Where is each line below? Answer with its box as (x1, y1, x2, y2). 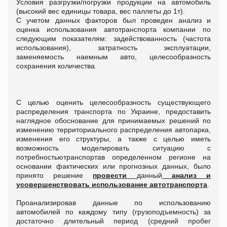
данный (136, 171, 162, 179)
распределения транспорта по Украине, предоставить (16, 107, 211, 116)
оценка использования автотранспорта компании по (16, 25, 211, 33)
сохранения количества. (16, 61, 97, 70)
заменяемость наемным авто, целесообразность (16, 52, 211, 61)
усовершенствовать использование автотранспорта (16, 180, 207, 188)
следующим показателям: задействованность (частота (16, 34, 211, 43)
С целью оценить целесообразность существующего (16, 98, 211, 106)
